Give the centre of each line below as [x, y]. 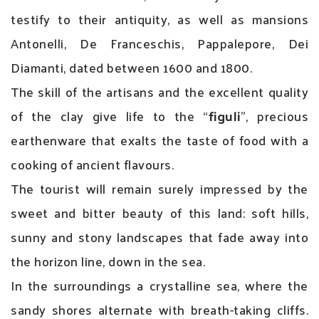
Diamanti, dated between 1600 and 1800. [131, 67]
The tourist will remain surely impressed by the [159, 188]
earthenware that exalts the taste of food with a [159, 140]
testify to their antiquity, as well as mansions [159, 19]
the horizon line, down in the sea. [108, 261]
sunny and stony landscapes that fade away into [159, 236]
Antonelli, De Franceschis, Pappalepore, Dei [159, 43]
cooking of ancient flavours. [92, 164]
